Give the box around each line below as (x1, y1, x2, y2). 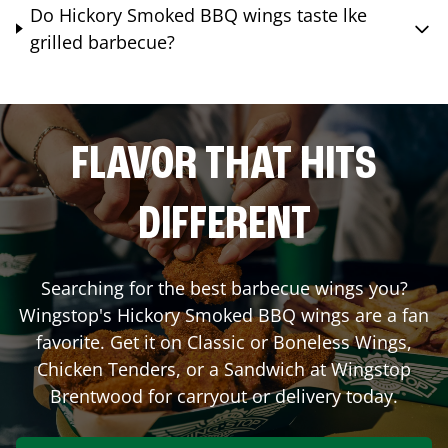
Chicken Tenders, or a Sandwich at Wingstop (37, 356, 411, 381)
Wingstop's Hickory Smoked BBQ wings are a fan (19, 302, 429, 327)
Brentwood (50, 383, 143, 408)
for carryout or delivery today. (143, 383, 398, 408)
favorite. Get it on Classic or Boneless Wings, (36, 329, 412, 354)
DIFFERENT (137, 201, 311, 250)
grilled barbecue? (30, 29, 176, 54)
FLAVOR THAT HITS (71, 141, 377, 190)
